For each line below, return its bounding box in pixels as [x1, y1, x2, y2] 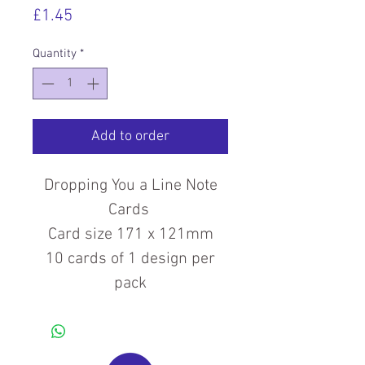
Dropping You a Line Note [43, 175, 218, 196]
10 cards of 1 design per [46, 248, 215, 269]
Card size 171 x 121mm [47, 224, 213, 244]
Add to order [91, 127, 169, 145]
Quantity [33, 46, 77, 61]
